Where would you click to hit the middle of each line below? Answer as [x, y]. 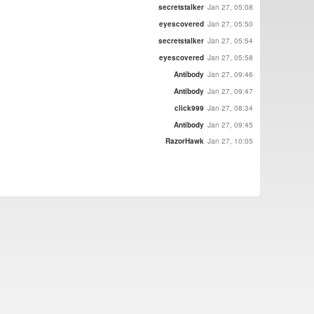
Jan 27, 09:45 [230, 125]
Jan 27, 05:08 [230, 7]
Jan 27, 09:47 [230, 91]
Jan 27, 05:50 [230, 24]
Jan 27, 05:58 [230, 58]
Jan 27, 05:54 [230, 41]
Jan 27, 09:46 [230, 75]
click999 [189, 108]
